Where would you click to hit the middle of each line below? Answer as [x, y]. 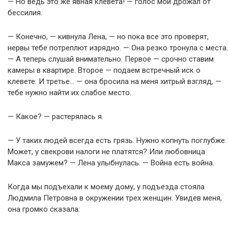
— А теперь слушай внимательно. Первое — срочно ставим [111, 59]
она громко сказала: [44, 209]
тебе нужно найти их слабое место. [69, 93]
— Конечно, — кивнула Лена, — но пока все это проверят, [108, 37]
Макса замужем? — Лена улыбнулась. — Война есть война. [111, 163]
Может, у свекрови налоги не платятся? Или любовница [106, 152]
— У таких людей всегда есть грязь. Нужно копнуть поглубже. [117, 140]
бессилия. [25, 13]
